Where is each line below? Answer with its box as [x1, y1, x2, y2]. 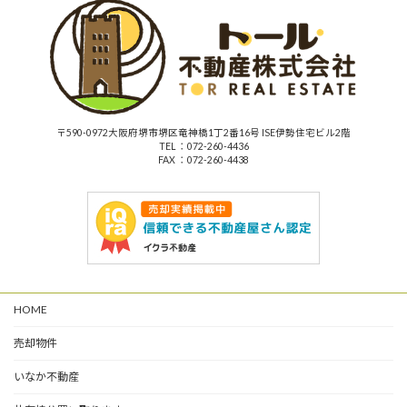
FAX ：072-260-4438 [158, 154, 249, 165]
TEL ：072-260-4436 [158, 140, 249, 152]
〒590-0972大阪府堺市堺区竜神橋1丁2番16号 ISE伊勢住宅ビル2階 [56, 126, 351, 138]
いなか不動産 [14, 369, 79, 383]
